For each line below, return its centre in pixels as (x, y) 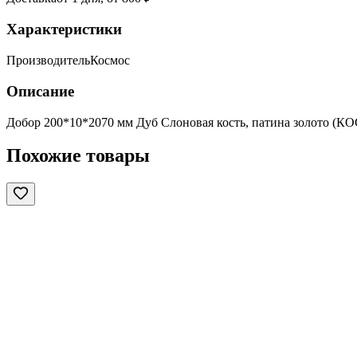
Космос (110, 61)
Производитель (48, 61)
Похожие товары (78, 156)
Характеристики (64, 29)
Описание (40, 91)
